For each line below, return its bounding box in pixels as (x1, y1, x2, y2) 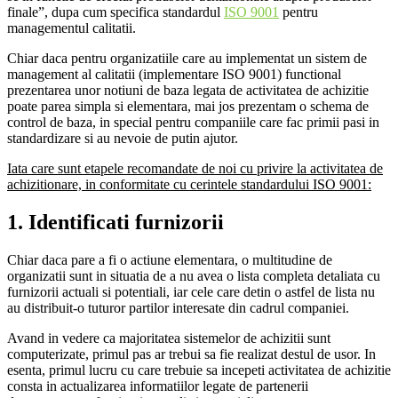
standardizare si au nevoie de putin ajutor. (7, 131, 238, 147)
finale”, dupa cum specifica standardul (7, 4, 224, 20)
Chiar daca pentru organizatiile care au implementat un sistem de (7, 51, 367, 67)
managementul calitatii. (7, 20, 136, 36)
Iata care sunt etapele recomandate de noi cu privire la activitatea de (7, 161, 383, 177)
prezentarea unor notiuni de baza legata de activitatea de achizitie (7, 83, 369, 99)
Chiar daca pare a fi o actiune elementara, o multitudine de (7, 252, 332, 268)
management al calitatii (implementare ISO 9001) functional (7, 67, 341, 83)
